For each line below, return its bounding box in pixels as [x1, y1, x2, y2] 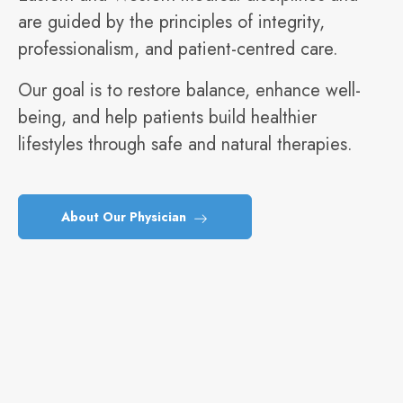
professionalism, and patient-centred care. [18, 36, 338, 62]
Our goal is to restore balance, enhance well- [18, 77, 361, 103]
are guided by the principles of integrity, [18, 9, 325, 35]
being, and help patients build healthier [18, 104, 317, 130]
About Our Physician [61, 208, 190, 226]
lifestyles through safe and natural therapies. [18, 131, 353, 157]
